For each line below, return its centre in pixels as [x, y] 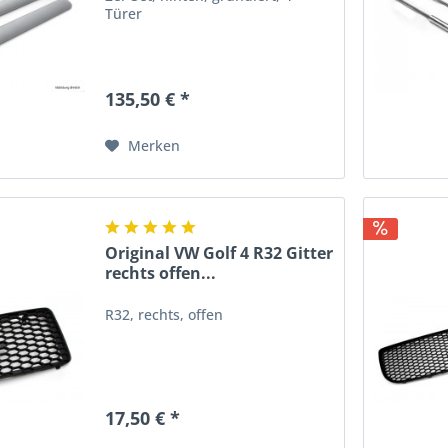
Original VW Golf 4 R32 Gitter [219, 253]
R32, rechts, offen [164, 315]
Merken [154, 145]
